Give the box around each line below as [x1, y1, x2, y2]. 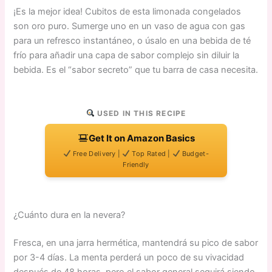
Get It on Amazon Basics [88, 132, 195, 144]
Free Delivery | [70, 149, 123, 158]
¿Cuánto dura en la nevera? [13, 209, 126, 221]
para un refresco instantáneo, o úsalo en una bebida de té [13, 35, 251, 47]
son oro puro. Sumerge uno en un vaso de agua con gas [13, 21, 246, 32]
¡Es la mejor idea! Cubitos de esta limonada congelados [13, 6, 242, 18]
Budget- [180, 149, 209, 158]
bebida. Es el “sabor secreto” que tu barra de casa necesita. [13, 64, 259, 76]
